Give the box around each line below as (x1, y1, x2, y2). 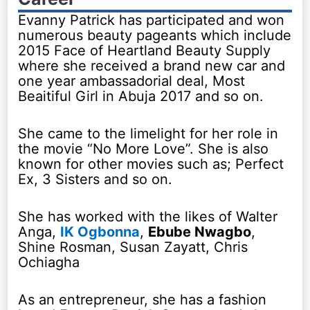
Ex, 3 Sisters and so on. (18, 170, 173, 188)
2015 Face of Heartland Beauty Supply (18, 42, 271, 59)
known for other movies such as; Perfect (18, 155, 284, 172)
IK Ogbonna (60, 223, 140, 240)
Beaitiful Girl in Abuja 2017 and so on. (18, 87, 264, 104)
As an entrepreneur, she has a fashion (18, 291, 267, 308)
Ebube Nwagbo (148, 223, 252, 240)
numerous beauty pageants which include (18, 26, 292, 44)
